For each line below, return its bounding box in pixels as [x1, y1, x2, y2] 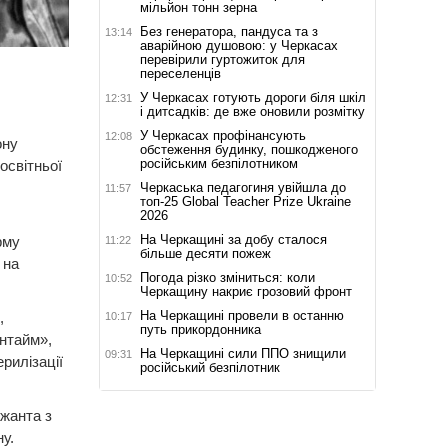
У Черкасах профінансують [139, 127, 306, 143]
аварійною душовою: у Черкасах [139, 37, 338, 53]
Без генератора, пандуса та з [139, 23, 318, 39]
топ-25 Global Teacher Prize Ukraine [139, 193, 351, 209]
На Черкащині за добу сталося [139, 231, 327, 247]
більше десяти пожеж [139, 245, 271, 261]
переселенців [139, 65, 221, 81]
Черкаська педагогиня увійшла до [139, 179, 346, 195]
